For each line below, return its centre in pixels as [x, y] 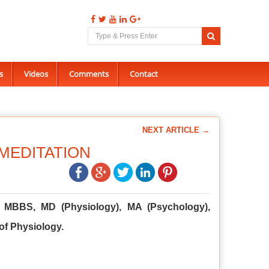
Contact [144, 74]
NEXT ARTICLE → [176, 130]
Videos [36, 74]
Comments [89, 74]
